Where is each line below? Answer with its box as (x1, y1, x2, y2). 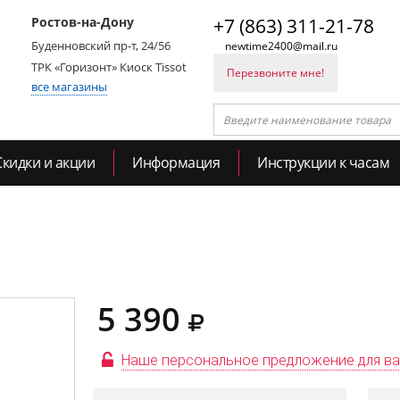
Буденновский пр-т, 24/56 (31, 37, 171, 54)
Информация (132, 153, 220, 172)
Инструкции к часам (257, 153, 389, 172)
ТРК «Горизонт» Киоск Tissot (31, 59, 187, 75)
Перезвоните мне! (227, 65, 324, 80)
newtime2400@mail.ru (225, 38, 337, 54)
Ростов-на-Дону (31, 13, 134, 30)
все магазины (31, 79, 107, 95)
